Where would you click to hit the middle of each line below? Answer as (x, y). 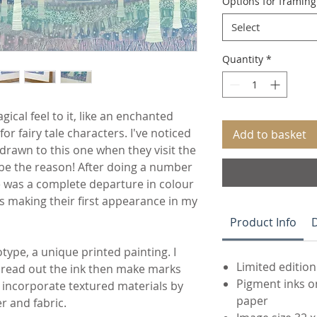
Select (246, 27)
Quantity (243, 59)
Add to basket (270, 135)
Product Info (263, 223)
